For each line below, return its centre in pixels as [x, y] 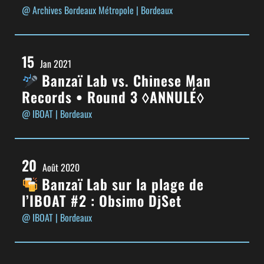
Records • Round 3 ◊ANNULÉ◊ [113, 96]
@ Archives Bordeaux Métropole [79, 10]
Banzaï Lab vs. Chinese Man [125, 80]
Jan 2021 [56, 63]
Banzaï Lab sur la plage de [121, 184]
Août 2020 [61, 167]
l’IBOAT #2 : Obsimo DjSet [102, 200]
